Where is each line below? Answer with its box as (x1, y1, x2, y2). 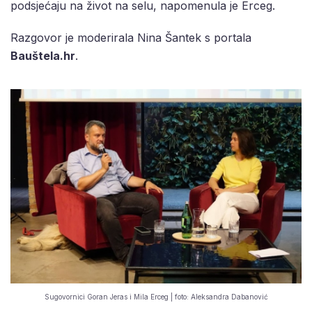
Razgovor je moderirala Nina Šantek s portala (10, 31, 251, 45)
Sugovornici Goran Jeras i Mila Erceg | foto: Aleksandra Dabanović (44, 292, 268, 302)
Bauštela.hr (10, 49, 75, 63)
